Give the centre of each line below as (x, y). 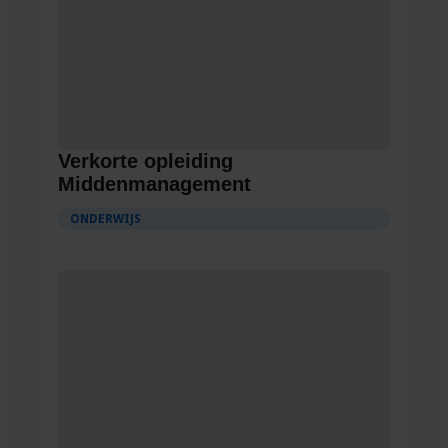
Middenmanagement (154, 184)
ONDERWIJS (105, 219)
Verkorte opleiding (145, 161)
